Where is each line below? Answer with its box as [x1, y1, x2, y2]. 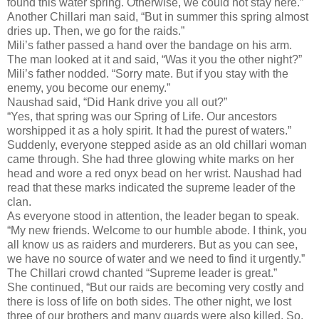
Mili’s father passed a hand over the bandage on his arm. [7, 38, 292, 51]
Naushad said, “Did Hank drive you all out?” [7, 95, 227, 108]
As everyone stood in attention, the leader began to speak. [7, 209, 302, 222]
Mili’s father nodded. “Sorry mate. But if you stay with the [7, 67, 288, 80]
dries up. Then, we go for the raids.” [7, 24, 184, 37]
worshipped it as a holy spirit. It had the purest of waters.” [7, 124, 291, 137]
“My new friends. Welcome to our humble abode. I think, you [7, 224, 307, 236]
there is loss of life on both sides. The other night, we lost [7, 295, 291, 308]
